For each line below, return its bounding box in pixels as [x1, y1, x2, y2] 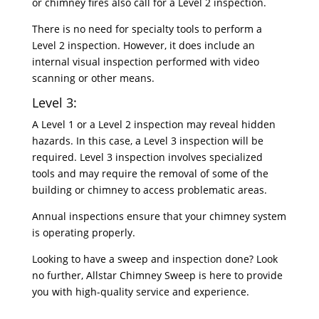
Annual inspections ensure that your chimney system [31, 209, 286, 223]
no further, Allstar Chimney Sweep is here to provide [31, 268, 283, 282]
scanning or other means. [31, 71, 155, 85]
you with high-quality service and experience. [31, 285, 249, 298]
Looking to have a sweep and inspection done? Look [31, 252, 278, 266]
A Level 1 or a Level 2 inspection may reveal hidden [31, 117, 276, 131]
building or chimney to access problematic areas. [31, 183, 267, 197]
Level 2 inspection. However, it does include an [31, 38, 255, 52]
